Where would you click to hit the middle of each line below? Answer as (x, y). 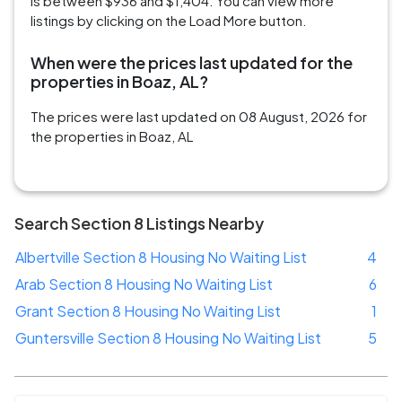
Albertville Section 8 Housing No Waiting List (161, 258)
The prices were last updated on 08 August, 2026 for (199, 117)
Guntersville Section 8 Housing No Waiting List (168, 338)
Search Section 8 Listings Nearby (139, 223)
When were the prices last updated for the (192, 63)
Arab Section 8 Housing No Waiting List (144, 284)
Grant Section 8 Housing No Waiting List (148, 311)
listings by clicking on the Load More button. (169, 21)
